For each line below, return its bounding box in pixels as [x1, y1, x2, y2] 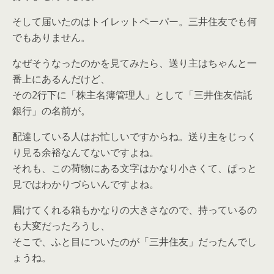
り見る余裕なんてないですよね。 [12, 146, 159, 159]
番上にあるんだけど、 [12, 72, 110, 86]
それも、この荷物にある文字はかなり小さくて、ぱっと [12, 161, 257, 175]
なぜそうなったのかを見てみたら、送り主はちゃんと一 [12, 56, 257, 70]
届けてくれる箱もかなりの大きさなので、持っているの [12, 203, 257, 217]
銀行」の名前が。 [12, 104, 91, 117]
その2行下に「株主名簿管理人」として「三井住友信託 [12, 88, 253, 102]
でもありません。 [12, 31, 91, 44]
